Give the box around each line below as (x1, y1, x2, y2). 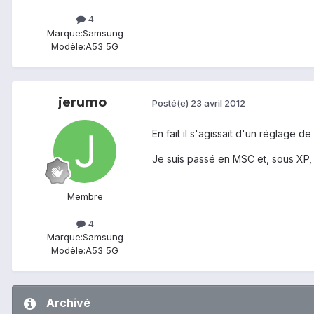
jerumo (57, 94, 107, 110)
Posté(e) (152, 97, 191, 109)
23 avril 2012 (191, 97, 245, 109)
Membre (67, 190, 103, 202)
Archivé (46, 295, 90, 310)
